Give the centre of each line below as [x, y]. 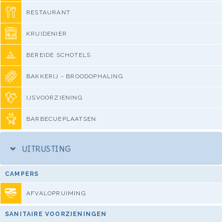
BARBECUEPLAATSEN [61, 119]
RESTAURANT [48, 12]
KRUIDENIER [47, 33]
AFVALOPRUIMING [56, 193]
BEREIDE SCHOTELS [59, 55]
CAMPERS [22, 174]
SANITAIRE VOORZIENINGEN [56, 214]
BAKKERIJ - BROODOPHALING [75, 76]
